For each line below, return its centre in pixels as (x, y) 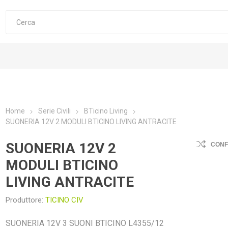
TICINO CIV (65, 200)
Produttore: (25, 200)
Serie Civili (55, 111)
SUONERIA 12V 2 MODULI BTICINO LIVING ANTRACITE (91, 122)
